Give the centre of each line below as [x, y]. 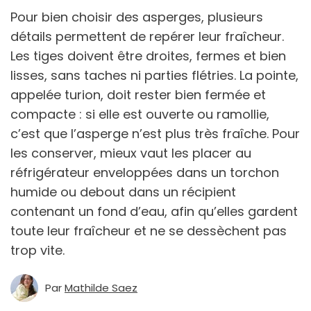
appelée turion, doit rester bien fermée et [138, 95]
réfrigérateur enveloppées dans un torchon [145, 173]
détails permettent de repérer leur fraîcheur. [147, 37]
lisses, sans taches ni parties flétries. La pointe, [154, 76]
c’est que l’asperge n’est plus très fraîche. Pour [155, 134]
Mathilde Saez [101, 288]
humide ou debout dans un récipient [123, 192]
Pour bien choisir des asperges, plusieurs [137, 17]
